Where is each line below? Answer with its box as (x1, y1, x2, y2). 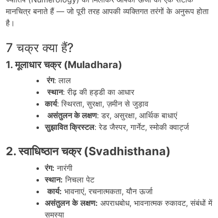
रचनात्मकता (89, 186, 122, 196)
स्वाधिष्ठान (18, 144, 58, 158)
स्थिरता (61, 98, 82, 109)
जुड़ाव (132, 98, 148, 109)
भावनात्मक (134, 198, 163, 208)
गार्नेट (130, 122, 145, 132)
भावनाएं (64, 186, 84, 196)
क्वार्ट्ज (169, 122, 189, 132)
